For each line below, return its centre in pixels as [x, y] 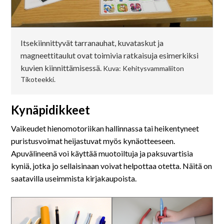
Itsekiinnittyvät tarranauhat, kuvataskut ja [92, 43]
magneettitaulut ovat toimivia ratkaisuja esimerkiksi [109, 55]
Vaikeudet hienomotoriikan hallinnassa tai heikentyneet [105, 128]
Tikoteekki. [38, 79]
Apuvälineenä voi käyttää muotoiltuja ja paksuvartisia [102, 153]
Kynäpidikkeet [51, 110]
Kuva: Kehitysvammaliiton [142, 68]
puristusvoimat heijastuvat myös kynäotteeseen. [93, 140]
